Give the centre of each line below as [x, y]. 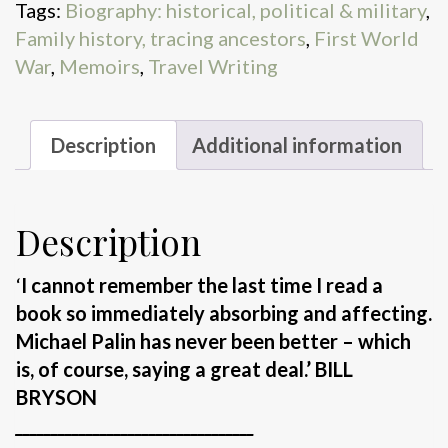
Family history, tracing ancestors [160, 37]
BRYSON [56, 397]
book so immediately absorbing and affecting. [224, 313]
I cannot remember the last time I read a [202, 285]
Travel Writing [213, 65]
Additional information [297, 144]
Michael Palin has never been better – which [213, 341]
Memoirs [99, 65]
